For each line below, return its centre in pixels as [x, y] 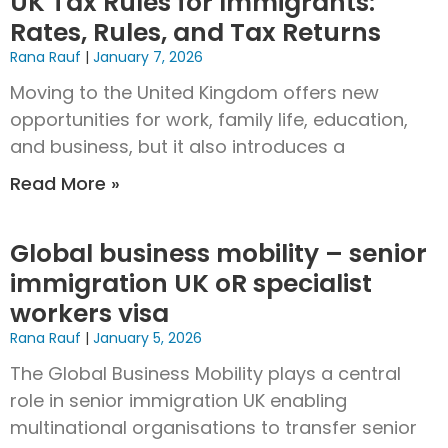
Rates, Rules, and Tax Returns [195, 33]
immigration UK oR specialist [191, 284]
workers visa [89, 314]
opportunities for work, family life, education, [209, 120]
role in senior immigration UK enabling [178, 401]
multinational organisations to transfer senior [213, 428]
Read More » [65, 184]
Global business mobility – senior [218, 254]
